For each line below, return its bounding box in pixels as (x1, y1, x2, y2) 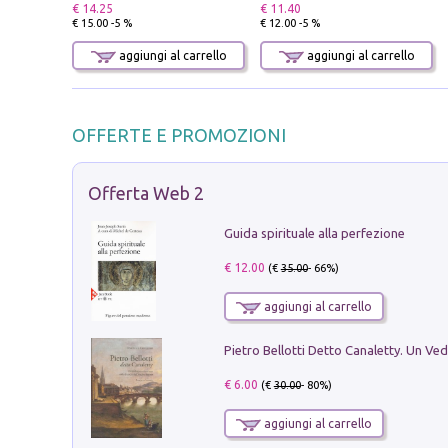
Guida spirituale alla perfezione (223, 226, 405, 241)
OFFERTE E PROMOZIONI (72, 124, 286, 145)
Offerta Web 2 (88, 182, 204, 203)
